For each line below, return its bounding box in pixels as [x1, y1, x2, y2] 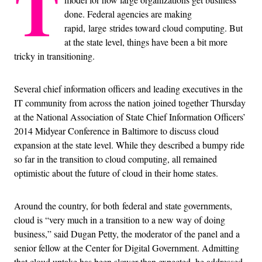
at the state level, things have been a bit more [64, 35, 227, 48]
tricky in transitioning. [14, 49, 95, 62]
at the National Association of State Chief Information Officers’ [14, 110, 246, 123]
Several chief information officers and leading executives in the [14, 82, 243, 95]
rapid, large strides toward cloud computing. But [64, 21, 243, 34]
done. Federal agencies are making [64, 7, 192, 20]
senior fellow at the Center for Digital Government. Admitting [14, 241, 239, 254]
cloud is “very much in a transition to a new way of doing [14, 213, 225, 226]
